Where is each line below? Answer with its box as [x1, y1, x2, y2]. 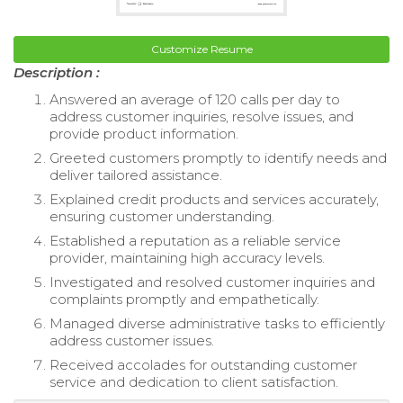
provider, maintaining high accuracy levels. [49, 249, 325, 267]
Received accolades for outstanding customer [49, 356, 357, 374]
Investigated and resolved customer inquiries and [49, 273, 375, 291]
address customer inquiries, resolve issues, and [49, 108, 354, 126]
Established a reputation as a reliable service [49, 232, 341, 250]
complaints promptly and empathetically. [49, 291, 319, 309]
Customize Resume [150, 42, 253, 57]
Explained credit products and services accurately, [49, 191, 379, 209]
